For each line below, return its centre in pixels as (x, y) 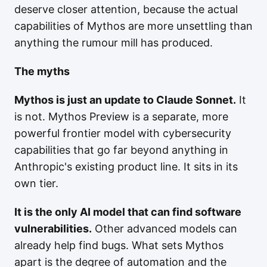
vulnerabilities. (53, 229)
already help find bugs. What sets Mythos (119, 245)
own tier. (36, 183)
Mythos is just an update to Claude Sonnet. (125, 100)
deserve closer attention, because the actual (126, 9)
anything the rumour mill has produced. (114, 43)
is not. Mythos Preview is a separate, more (121, 117)
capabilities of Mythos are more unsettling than (133, 26)
